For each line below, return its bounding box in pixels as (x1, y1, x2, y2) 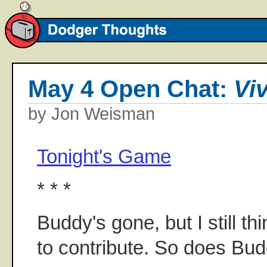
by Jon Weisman (28, 104, 155, 123)
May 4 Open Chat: (28, 76, 234, 103)
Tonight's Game (37, 145, 171, 167)
